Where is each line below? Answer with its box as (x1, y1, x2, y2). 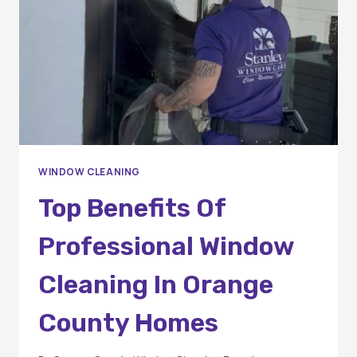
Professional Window (38, 230, 294, 261)
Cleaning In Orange (38, 269, 273, 300)
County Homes (38, 307, 218, 338)
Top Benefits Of (38, 192, 226, 223)
